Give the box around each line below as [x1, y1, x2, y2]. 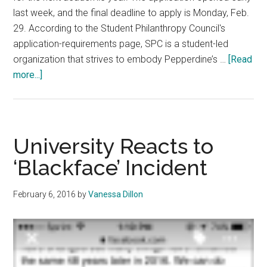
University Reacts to [13, 133, 214, 159]
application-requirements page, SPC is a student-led [13, 38, 229, 50]
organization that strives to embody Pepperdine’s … [13, 54, 229, 66]
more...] [13, 69, 43, 81]
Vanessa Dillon [88, 190, 144, 200]
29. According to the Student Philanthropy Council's [13, 23, 226, 35]
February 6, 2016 [13, 190, 76, 200]
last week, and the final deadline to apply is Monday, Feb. [13, 7, 250, 19]
